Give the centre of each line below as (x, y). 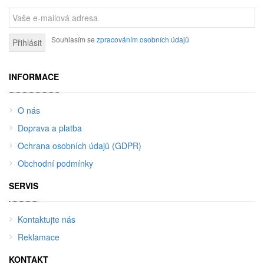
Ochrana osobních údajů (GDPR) (80, 145)
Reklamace (39, 237)
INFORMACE (34, 76)
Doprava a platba (50, 128)
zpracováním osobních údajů (143, 39)
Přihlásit (27, 42)
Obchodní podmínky (55, 163)
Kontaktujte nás (47, 219)
